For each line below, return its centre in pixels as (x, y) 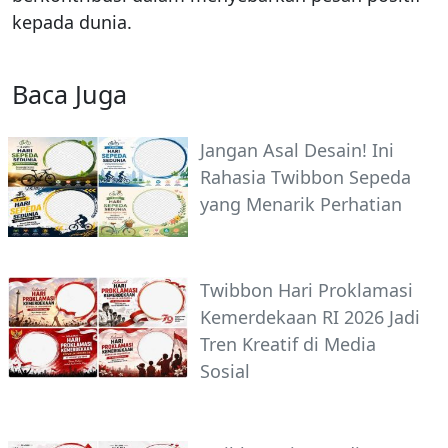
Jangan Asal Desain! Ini (297, 149)
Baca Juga (69, 93)
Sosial (225, 371)
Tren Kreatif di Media (288, 344)
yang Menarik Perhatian (301, 203)
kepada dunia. (72, 21)
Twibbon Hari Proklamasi (306, 290)
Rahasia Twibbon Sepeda (305, 176)
